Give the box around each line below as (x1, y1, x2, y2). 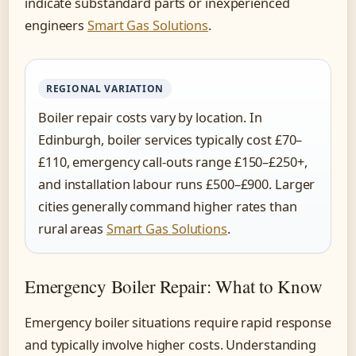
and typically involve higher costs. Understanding (25, 335, 317, 354)
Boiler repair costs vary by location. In (38, 108, 262, 126)
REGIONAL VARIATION (46, 81, 164, 95)
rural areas (38, 219, 106, 238)
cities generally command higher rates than (38, 197, 297, 215)
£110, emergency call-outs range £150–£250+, (38, 153, 308, 171)
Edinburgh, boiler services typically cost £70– (38, 130, 303, 149)
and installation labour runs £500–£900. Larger (38, 175, 315, 193)
